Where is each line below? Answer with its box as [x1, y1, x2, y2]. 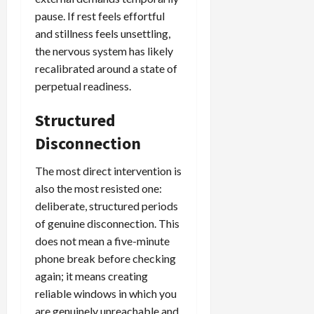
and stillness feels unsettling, [35, 26, 170, 40]
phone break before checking [35, 251, 176, 265]
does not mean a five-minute [35, 233, 170, 247]
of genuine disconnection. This [35, 216, 179, 230]
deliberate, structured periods [35, 198, 178, 212]
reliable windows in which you [35, 286, 177, 300]
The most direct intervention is [35, 163, 182, 177]
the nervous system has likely [35, 43, 173, 57]
